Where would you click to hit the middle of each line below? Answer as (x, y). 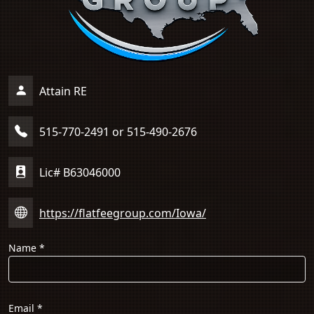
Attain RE (62, 91)
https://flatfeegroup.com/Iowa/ (123, 213)
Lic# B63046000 (78, 172)
